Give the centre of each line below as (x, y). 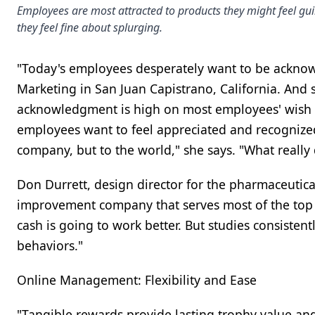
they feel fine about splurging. (90, 27)
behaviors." (50, 245)
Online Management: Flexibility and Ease (137, 280)
